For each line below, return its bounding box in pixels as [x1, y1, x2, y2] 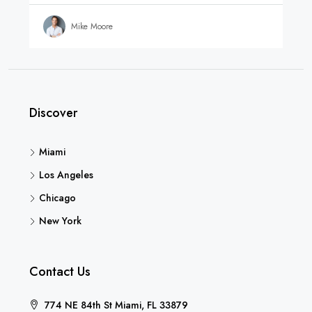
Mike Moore [71, 19, 113, 33]
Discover [29, 104, 77, 123]
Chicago [39, 191, 76, 205]
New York [39, 214, 81, 228]
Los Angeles [39, 168, 93, 182]
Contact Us [29, 263, 91, 281]
